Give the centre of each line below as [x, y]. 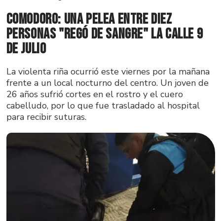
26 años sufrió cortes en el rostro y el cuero [94, 94]
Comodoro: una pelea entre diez [89, 19]
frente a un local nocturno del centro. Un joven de [107, 83]
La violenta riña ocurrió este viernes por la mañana [108, 71]
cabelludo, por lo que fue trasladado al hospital [103, 105]
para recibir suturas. [46, 117]
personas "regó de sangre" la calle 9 [105, 34]
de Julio [26, 49]
